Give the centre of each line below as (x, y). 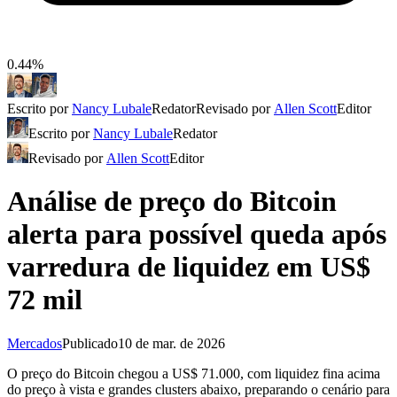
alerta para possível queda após (197, 234)
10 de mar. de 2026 (171, 343)
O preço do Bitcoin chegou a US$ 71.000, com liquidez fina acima (194, 373)
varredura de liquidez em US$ (189, 267)
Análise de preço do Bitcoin (172, 202)
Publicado (90, 343)
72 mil (45, 300)
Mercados (35, 343)
